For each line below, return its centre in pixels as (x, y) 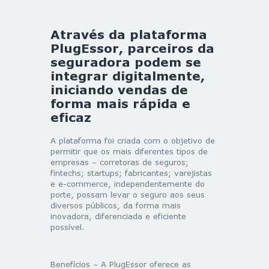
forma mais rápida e (120, 104)
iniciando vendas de (119, 90)
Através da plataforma (129, 35)
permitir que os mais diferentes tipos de (129, 152)
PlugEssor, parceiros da (132, 48)
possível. (68, 227)
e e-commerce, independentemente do (128, 184)
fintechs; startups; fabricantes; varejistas (131, 173)
